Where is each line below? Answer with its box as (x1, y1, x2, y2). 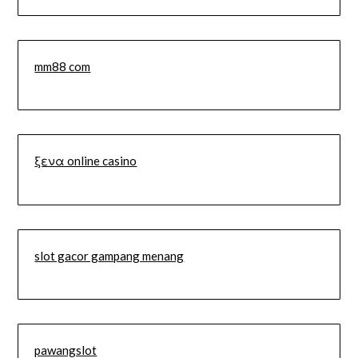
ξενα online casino (34, 153, 137, 169)
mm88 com (34, 58, 91, 74)
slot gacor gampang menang (34, 248, 185, 263)
